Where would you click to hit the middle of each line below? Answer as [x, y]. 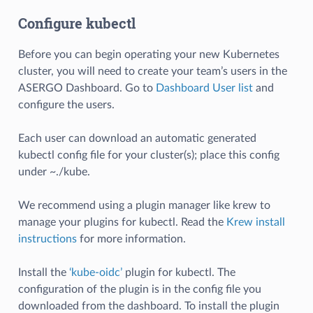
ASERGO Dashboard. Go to [87, 88]
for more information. [131, 239]
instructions [47, 239]
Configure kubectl [77, 23]
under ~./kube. [54, 172]
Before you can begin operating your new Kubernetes [148, 54]
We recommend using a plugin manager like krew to [144, 205]
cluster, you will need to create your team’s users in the [152, 71]
